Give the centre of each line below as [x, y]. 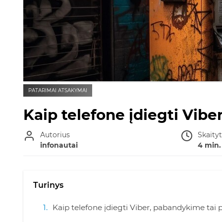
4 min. [209, 145]
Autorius [55, 135]
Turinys [48, 185]
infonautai [59, 145]
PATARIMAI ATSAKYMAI [58, 90]
